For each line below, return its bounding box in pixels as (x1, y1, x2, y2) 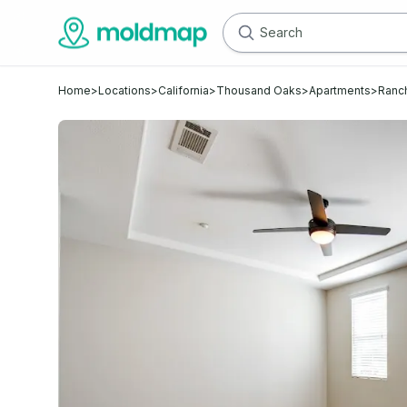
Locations (98, 84, 151, 97)
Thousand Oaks (216, 84, 302, 97)
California (158, 84, 209, 97)
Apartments (309, 84, 371, 97)
